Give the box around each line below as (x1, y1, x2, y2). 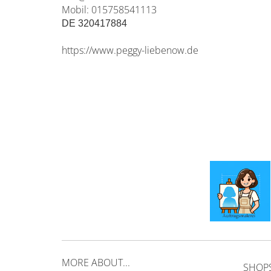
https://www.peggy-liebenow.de (62, 44, 198, 57)
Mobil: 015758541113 (62, 3, 157, 16)
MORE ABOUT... (62, 256, 130, 269)
